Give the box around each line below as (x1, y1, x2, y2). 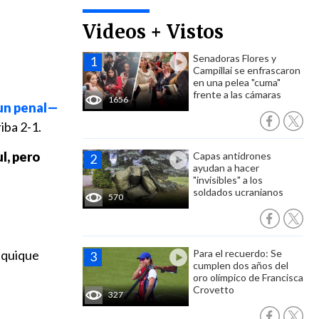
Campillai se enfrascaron (193, 64, 300, 76)
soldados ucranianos (193, 186, 283, 198)
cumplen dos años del (193, 259, 288, 271)
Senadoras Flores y (193, 52, 276, 64)
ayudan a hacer (193, 162, 259, 174)
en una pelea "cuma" (193, 76, 281, 88)
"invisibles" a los (193, 174, 263, 186)
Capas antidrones (193, 150, 271, 162)
